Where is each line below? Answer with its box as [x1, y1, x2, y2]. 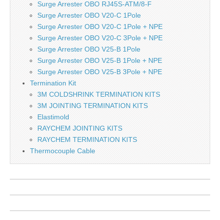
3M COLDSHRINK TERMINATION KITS [37, 90, 160, 98]
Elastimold [37, 113, 69, 121]
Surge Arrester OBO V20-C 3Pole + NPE [37, 34, 163, 42]
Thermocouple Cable [30, 147, 95, 155]
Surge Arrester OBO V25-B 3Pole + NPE [37, 68, 162, 76]
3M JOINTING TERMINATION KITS [37, 102, 148, 110]
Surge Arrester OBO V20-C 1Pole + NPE [37, 23, 163, 30]
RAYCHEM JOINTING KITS [37, 124, 122, 132]
